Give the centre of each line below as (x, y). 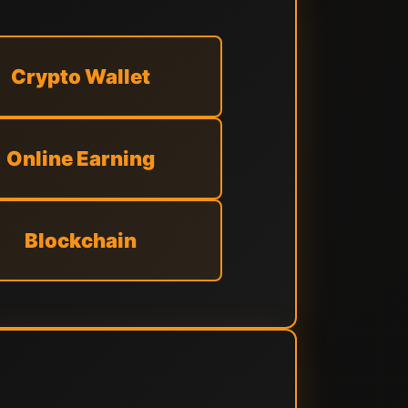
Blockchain (80, 240)
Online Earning (80, 158)
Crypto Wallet (80, 76)
